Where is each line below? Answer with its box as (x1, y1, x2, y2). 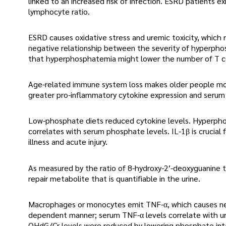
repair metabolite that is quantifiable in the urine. (28, 173, 200, 184)
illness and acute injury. (28, 136, 107, 147)
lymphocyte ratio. (28, 6, 90, 17)
